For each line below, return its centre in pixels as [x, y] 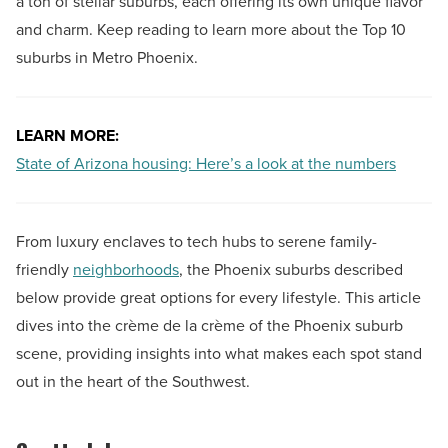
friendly [44, 270]
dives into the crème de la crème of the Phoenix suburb [209, 326]
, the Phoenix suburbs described [291, 270]
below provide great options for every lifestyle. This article [218, 298]
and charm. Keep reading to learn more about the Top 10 [211, 30]
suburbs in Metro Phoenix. [107, 58]
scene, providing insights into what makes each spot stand [219, 354]
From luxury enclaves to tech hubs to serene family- [196, 242]
